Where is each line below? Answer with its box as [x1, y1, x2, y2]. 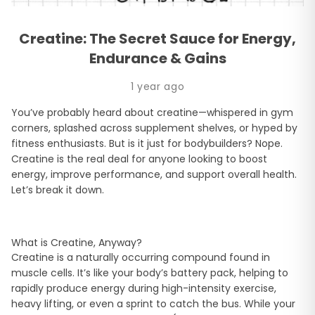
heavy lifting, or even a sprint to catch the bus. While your [11, 297, 295, 311]
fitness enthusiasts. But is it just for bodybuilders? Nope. [11, 136, 283, 151]
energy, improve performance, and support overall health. [11, 167, 297, 182]
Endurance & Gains [89, 49, 226, 69]
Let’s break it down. [11, 183, 104, 198]
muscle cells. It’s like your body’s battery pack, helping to [11, 266, 288, 281]
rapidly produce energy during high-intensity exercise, [11, 281, 276, 296]
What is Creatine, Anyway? [11, 236, 142, 250]
